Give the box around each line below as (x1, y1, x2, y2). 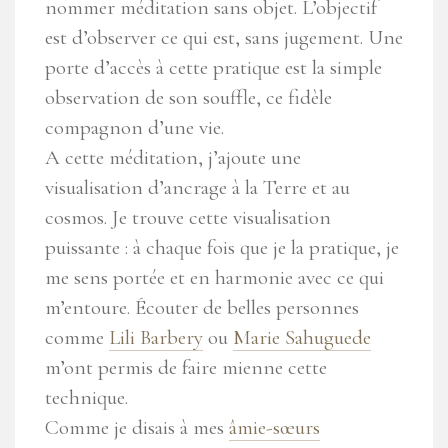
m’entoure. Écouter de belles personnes (45, 295, 359, 321)
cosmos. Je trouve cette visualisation (45, 205, 331, 231)
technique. (45, 385, 128, 411)
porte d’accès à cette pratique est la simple (45, 55, 382, 81)
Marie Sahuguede (233, 325, 371, 351)
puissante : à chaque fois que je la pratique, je (45, 235, 399, 261)
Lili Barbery (109, 325, 203, 351)
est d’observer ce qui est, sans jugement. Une (45, 25, 403, 51)
